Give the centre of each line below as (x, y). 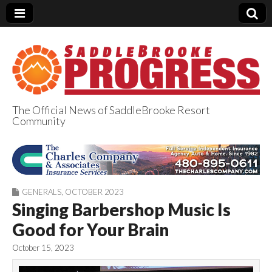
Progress (69, 171)
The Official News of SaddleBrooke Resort (111, 110)
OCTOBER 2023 (94, 192)
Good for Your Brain (90, 230)
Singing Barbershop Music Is (121, 210)
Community (39, 121)
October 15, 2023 (43, 248)
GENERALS (42, 192)
